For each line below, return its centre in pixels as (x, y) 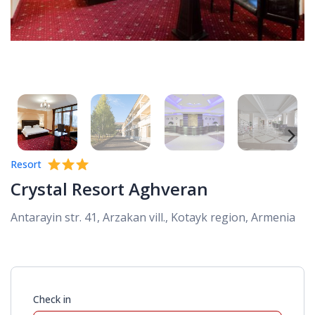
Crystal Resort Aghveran (109, 188)
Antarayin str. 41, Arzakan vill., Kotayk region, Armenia (153, 217)
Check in (52, 299)
